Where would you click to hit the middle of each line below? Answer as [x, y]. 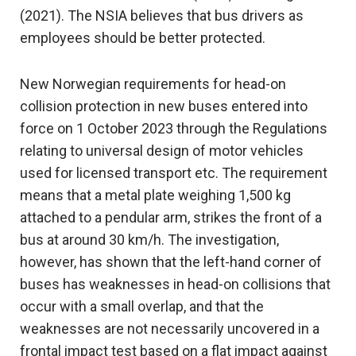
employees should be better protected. [143, 38]
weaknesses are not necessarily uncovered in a [170, 329]
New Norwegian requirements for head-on [153, 84]
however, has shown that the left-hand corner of [171, 262]
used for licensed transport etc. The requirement [174, 173]
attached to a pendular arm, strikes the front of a [171, 218]
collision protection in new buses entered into [164, 106]
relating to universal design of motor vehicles [162, 151]
